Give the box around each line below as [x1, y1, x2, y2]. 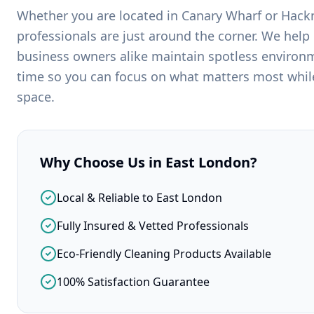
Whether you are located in [17, 6, 182, 24]
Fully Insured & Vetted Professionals [57, 217, 249, 233]
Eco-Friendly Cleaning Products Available [57, 245, 271, 261]
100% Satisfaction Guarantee [57, 273, 210, 289]
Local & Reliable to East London [57, 189, 222, 205]
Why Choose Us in [40, 152, 165, 172]
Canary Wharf [182, 6, 261, 24]
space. [17, 88, 55, 105]
